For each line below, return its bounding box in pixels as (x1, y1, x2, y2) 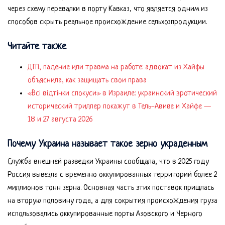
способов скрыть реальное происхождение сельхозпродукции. (8, 18, 207, 27)
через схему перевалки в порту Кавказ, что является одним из (8, 5, 208, 14)
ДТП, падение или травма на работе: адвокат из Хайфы (28, 63, 204, 72)
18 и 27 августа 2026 (28, 115, 93, 124)
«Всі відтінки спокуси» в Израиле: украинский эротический (28, 89, 217, 98)
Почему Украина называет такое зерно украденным (8, 139, 207, 150)
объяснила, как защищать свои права (28, 76, 147, 85)
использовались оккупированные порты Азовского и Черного (8, 209, 202, 218)
